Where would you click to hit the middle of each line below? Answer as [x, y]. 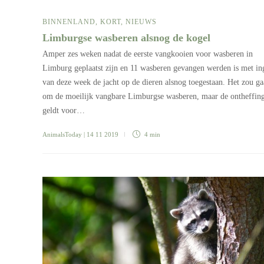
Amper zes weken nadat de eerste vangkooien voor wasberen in [148, 54]
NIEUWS [141, 22]
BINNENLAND [69, 22]
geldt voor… [64, 110]
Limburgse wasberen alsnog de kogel [128, 37]
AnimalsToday [62, 134]
